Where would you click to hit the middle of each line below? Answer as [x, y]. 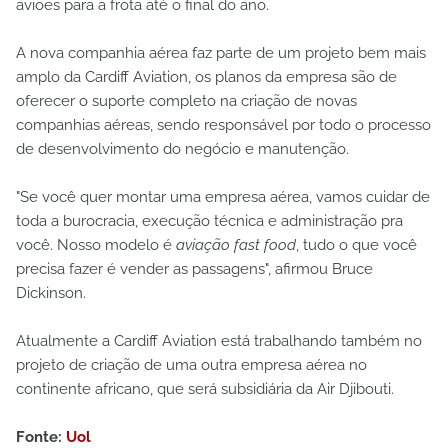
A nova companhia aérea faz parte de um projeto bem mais [221, 53]
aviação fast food [236, 245]
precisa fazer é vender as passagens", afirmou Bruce [194, 269]
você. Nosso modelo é [96, 245]
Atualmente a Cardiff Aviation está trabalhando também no [219, 341]
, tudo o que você [356, 245]
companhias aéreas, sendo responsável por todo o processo [223, 125]
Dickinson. [51, 293]
